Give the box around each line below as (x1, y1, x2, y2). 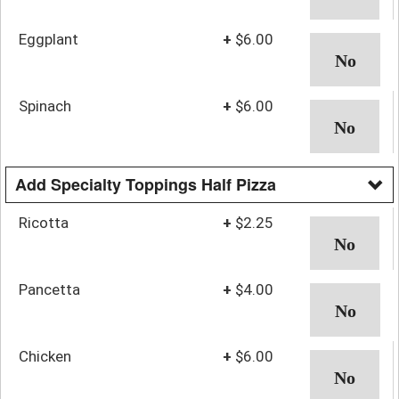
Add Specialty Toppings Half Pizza (15, 172, 276, 196)
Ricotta (19, 213, 69, 232)
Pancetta (19, 280, 80, 298)
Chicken (19, 346, 71, 365)
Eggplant (19, 29, 78, 48)
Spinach (19, 96, 71, 115)
